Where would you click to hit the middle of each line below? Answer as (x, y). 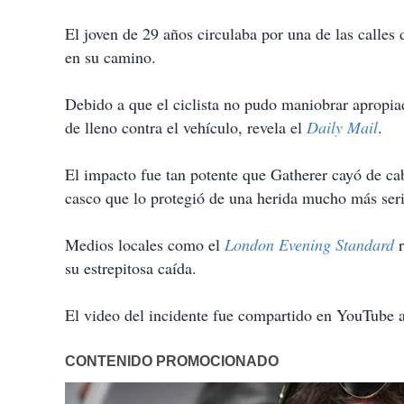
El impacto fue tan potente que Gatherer (198, 174)
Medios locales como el (145, 245)
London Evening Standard (309, 245)
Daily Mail (342, 128)
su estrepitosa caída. (131, 268)
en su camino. (110, 57)
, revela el (272, 128)
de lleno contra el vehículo (151, 128)
